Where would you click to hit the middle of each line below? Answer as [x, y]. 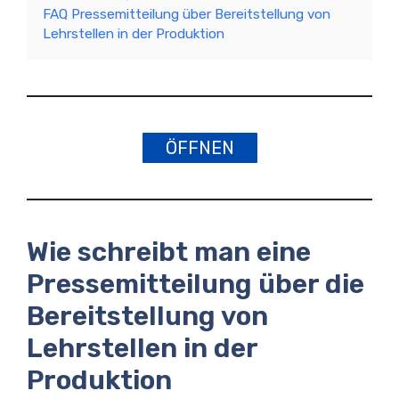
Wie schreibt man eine [169, 252]
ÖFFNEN [199, 148]
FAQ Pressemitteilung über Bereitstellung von [187, 14]
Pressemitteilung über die [195, 284]
